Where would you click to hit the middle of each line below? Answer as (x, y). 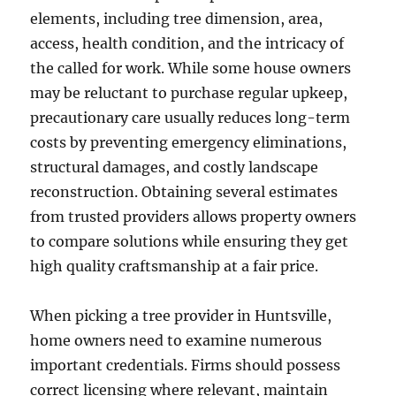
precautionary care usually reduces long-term (190, 118)
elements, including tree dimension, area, (177, 19)
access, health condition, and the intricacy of (187, 43)
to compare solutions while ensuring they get (190, 241)
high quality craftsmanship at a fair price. (175, 266)
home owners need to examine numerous (176, 340)
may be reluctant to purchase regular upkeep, (189, 93)
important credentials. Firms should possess (186, 365)
